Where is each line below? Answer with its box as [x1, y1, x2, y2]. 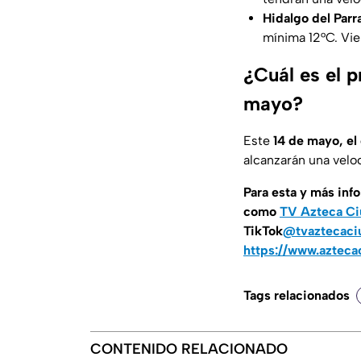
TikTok [243, 223, 283, 239]
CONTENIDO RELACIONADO [90, 340, 288, 359]
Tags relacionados [243, 288, 350, 304]
